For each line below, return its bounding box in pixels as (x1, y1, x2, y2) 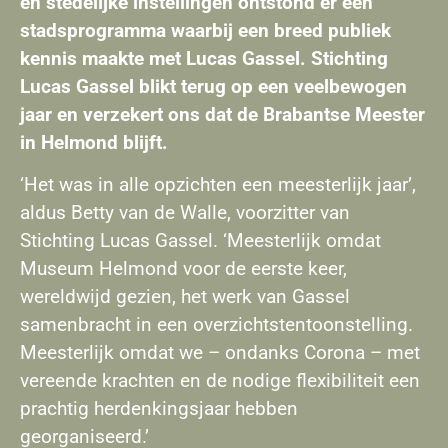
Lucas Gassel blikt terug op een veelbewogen (20, 74, 407, 98)
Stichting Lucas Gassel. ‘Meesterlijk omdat (20, 229, 381, 253)
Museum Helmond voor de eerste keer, (20, 257, 347, 281)
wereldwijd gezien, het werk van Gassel (20, 285, 350, 309)
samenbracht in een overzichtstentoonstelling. (20, 313, 413, 337)
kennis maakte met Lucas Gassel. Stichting (20, 46, 388, 70)
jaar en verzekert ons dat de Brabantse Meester (20, 102, 425, 126)
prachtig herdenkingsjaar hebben (20, 397, 298, 421)
